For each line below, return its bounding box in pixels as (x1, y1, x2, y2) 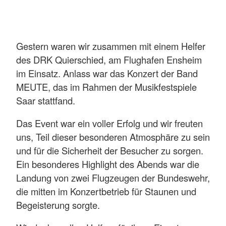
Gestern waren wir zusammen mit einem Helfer (16, 39, 205, 52)
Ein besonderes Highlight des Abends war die (16, 157, 199, 171)
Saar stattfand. (16, 93, 75, 107)
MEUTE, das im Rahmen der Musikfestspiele (16, 80, 197, 93)
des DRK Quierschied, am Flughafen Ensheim (16, 52, 202, 66)
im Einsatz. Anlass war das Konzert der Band (16, 66, 198, 80)
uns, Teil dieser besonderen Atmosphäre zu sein (16, 130, 210, 143)
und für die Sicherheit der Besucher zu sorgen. (16, 143, 203, 157)
